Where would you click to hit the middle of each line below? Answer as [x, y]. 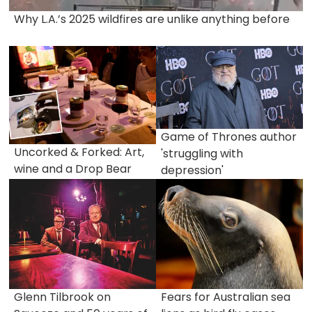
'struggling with [202, 154]
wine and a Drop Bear [73, 169]
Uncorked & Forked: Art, [79, 153]
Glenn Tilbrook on [62, 297]
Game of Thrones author [229, 137]
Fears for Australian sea [226, 297]
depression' [192, 171]
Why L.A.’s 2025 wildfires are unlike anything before [152, 19]
